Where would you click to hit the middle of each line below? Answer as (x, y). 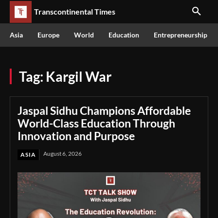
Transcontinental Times (75, 11)
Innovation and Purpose (76, 136)
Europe (48, 35)
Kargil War (79, 76)
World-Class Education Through (96, 123)
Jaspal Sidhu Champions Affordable (104, 110)
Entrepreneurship (181, 35)
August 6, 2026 (63, 154)
